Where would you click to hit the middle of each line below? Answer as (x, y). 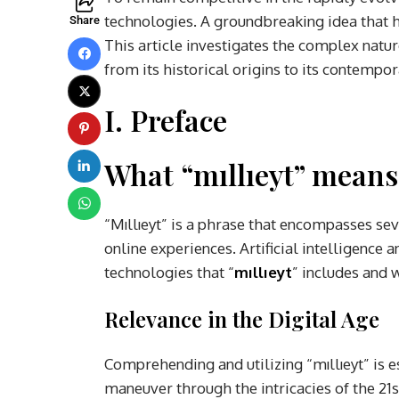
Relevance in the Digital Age (242, 318)
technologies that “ (169, 272)
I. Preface (166, 119)
